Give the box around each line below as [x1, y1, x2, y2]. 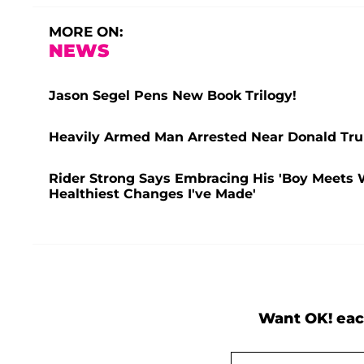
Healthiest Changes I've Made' [49, 186, 256, 202]
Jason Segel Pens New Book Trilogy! [49, 88, 297, 104]
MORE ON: [49, 24, 123, 41]
